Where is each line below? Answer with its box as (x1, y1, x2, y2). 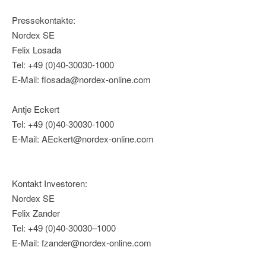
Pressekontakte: (12, 14, 75, 27)
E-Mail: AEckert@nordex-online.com (12, 132, 154, 145)
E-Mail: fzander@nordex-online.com (12, 236, 151, 249)
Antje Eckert (12, 103, 59, 116)
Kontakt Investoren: (12, 177, 87, 190)
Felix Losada (12, 43, 61, 56)
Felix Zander (12, 207, 60, 220)
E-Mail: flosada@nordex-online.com (12, 73, 151, 86)
